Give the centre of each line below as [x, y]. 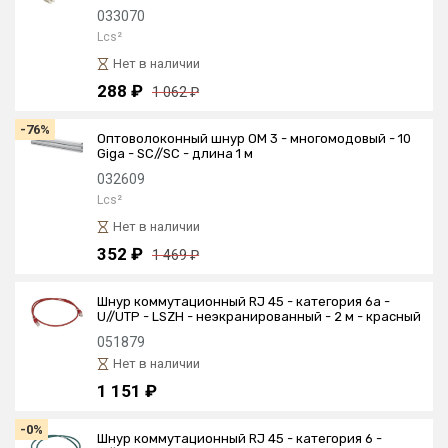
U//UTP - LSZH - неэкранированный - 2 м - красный [259, 316]
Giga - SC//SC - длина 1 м [175, 153]
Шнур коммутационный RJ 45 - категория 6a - [243, 301]
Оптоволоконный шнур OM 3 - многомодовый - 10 [254, 138]
